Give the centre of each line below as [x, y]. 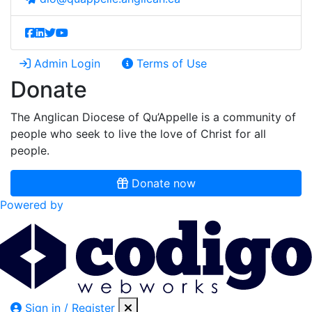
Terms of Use [170, 63]
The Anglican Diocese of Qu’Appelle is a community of [153, 117]
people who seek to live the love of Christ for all [138, 134]
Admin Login [65, 63]
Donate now [162, 183]
